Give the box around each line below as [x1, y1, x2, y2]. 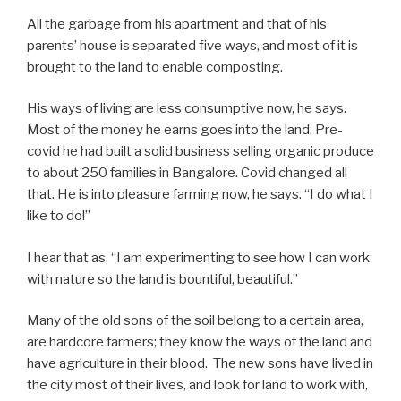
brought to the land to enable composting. [27, 58, 283, 75]
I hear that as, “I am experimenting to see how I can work [27, 249, 370, 266]
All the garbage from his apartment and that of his [27, 15, 327, 32]
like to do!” [27, 208, 90, 225]
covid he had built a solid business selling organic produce [27, 143, 374, 160]
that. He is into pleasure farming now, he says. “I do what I [27, 186, 373, 203]
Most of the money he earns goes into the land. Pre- [27, 122, 343, 139]
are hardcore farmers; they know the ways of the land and [27, 334, 372, 351]
